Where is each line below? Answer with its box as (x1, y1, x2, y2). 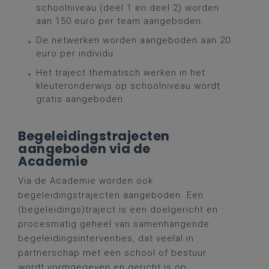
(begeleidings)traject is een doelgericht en (18, 204, 218, 215)
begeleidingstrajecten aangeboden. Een (18, 190, 204, 201)
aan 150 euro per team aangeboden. (36, 16, 204, 26)
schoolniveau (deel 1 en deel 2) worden (36, 2, 219, 13)
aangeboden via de (18, 140, 151, 157)
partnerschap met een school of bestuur (18, 247, 207, 258)
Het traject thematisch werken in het (36, 67, 205, 78)
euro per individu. (36, 48, 116, 59)
